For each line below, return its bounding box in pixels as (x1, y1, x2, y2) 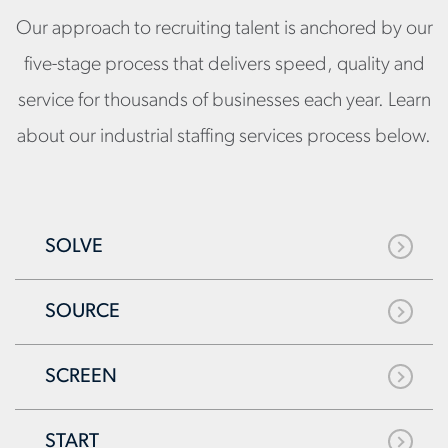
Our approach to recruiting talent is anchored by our (15, 18, 433, 39)
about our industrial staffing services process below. (17, 126, 431, 147)
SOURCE (45, 301, 120, 322)
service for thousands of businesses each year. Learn (17, 90, 431, 111)
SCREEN (45, 366, 117, 387)
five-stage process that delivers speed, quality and (23, 54, 425, 75)
